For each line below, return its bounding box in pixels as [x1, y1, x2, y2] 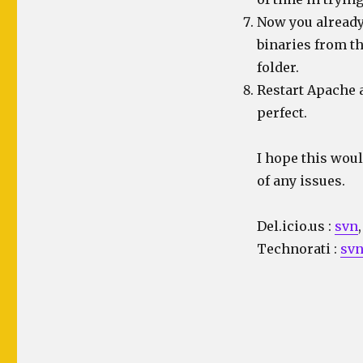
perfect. [256, 105, 307, 121]
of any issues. [256, 173, 345, 189]
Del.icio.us [256, 218, 325, 234]
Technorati [256, 241, 331, 257]
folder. [256, 59, 299, 75]
